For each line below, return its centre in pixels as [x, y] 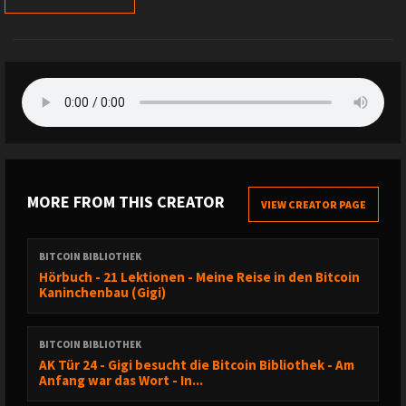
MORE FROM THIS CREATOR [126, 202]
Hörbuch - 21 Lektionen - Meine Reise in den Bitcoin [199, 277]
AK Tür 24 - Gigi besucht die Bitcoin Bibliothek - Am [197, 365]
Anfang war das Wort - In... [121, 380]
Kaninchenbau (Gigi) [102, 292]
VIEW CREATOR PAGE [314, 204]
